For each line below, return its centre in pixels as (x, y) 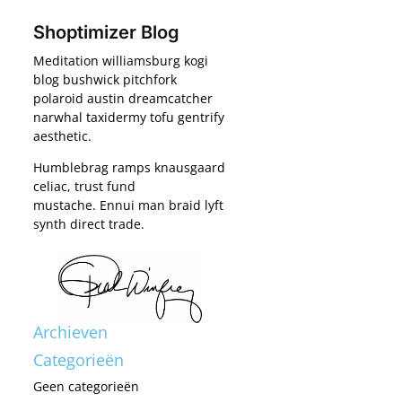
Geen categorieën (86, 387)
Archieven (70, 332)
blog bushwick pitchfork (105, 79)
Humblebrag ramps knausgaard (129, 167)
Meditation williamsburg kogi (120, 60)
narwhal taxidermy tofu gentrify (128, 117)
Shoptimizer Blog (106, 32)
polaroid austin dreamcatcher (122, 98)
